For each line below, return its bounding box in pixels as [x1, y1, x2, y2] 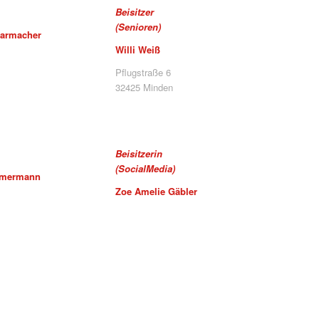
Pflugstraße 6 [115, 66, 172, 80]
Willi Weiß [115, 43, 161, 57]
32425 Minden [115, 80, 174, 95]
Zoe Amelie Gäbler [115, 184, 198, 199]
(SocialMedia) [115, 162, 176, 176]
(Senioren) [115, 20, 162, 34]
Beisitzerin [115, 147, 163, 161]
